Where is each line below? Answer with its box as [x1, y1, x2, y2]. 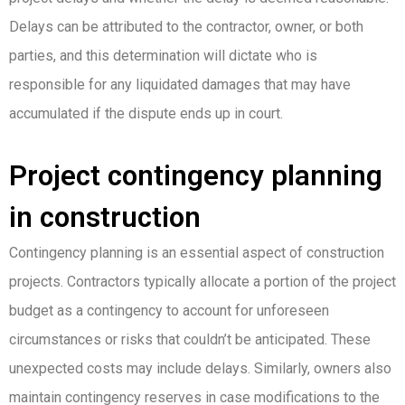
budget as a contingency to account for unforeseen [9, 301, 329, 319]
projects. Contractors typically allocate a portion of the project [9, 272, 396, 290]
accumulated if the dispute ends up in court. [9, 104, 283, 122]
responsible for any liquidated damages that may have [9, 75, 351, 93]
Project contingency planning [9, 158, 382, 193]
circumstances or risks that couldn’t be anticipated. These [9, 330, 371, 348]
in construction [9, 200, 201, 234]
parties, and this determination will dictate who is [9, 46, 317, 64]
